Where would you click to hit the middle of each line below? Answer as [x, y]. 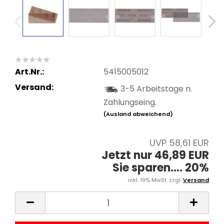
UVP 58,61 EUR [179, 143]
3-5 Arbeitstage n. [156, 88]
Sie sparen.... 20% [161, 168]
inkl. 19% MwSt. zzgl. [155, 180]
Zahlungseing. [130, 102]
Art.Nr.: [29, 71]
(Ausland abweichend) [138, 114]
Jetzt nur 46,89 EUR [155, 155]
